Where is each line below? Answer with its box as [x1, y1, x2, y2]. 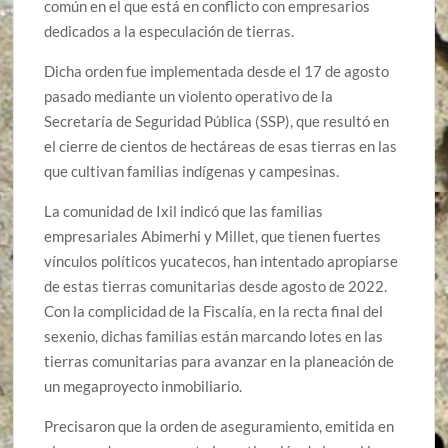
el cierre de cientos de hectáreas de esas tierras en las [44, 136, 398, 155]
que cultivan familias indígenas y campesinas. [44, 161, 340, 180]
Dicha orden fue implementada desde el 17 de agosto [44, 61, 390, 80]
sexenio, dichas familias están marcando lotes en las [44, 326, 384, 345]
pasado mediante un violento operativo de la [44, 86, 334, 105]
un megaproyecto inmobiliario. [44, 376, 243, 395]
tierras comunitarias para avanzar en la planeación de [44, 351, 395, 370]
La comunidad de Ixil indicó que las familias [44, 201, 324, 220]
